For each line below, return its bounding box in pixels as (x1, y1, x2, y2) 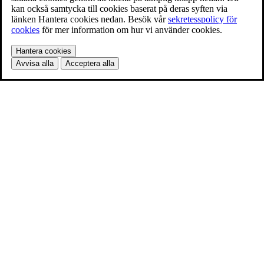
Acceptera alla (65, 59, 114, 68)
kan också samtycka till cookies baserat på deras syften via (11, 4, 227, 14)
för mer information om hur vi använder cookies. (39, 25, 222, 35)
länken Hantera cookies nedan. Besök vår (11, 14, 168, 25)
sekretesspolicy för (168, 14, 237, 25)
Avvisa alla (16, 59, 54, 68)
